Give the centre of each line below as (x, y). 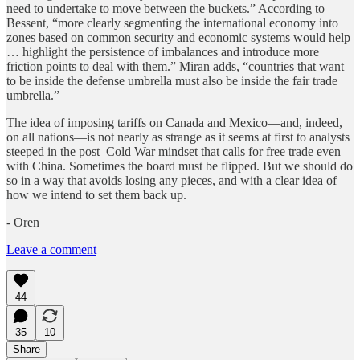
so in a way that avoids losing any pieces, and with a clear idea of (172, 180)
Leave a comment (51, 249)
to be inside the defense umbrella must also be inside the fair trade (172, 80)
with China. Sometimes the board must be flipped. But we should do (180, 166)
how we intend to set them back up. (96, 194)
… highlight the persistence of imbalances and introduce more (163, 51)
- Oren (23, 222)
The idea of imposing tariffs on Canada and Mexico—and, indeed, (174, 122)
